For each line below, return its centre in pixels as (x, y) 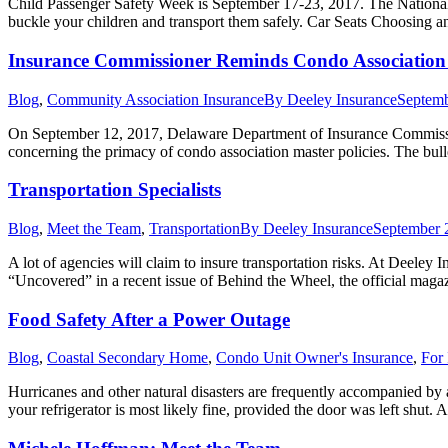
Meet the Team (94, 229)
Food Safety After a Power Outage (149, 319)
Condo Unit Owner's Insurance (314, 358)
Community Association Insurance (155, 99)
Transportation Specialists (114, 190)
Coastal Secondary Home (127, 358)
